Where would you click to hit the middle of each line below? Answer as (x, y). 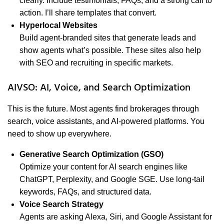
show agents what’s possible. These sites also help (110, 50)
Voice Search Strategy (61, 204)
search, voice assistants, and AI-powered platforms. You (106, 121)
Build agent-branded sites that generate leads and (108, 38)
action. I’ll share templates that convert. (88, 13)
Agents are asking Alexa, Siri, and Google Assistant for (116, 217)
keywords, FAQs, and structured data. (85, 192)
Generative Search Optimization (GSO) (91, 154)
